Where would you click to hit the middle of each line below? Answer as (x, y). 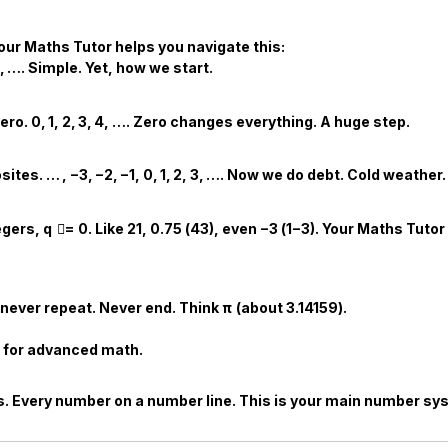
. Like (107, 229)
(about (259, 307)
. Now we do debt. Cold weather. (332, 175)
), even (234, 229)
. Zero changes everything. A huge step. (267, 121)
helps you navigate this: (198, 46)
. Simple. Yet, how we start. (117, 67)
